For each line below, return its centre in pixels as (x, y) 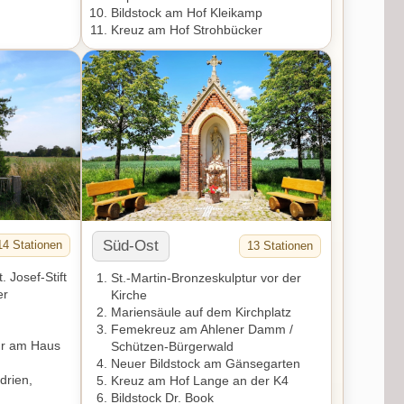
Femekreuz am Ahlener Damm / (202, 330)
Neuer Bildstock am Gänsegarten (206, 364)
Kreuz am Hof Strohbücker (187, 29)
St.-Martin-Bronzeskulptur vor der (207, 278)
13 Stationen (280, 246)
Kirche (129, 295)
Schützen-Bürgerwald (173, 347)
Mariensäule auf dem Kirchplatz (202, 312)
